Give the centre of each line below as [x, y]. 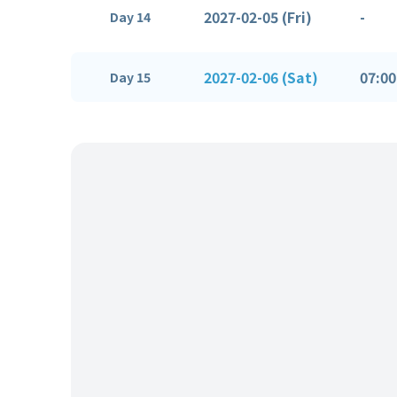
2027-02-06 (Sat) [261, 77]
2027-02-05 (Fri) [258, 16]
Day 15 [130, 77]
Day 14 [130, 17]
